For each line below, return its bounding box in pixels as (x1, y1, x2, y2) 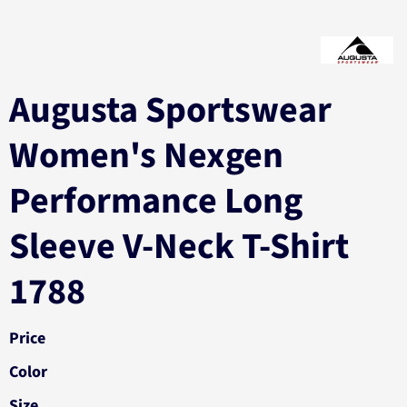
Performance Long (9, 175, 303, 227)
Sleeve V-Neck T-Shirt (9, 221, 349, 273)
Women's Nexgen (9, 130, 283, 182)
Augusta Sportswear (9, 84, 332, 136)
